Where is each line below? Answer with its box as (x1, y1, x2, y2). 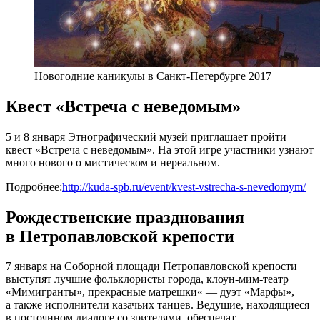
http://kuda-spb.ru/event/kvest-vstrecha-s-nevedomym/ (62, 180, 306, 193)
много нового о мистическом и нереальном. (6, 156, 220, 169)
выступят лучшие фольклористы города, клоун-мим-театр (6, 273, 289, 286)
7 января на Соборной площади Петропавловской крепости (6, 260, 297, 273)
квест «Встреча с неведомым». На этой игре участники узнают (6, 143, 314, 156)
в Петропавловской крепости (6, 226, 239, 246)
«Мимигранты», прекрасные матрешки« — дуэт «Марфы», (6, 286, 294, 299)
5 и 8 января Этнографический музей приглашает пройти (6, 130, 286, 143)
